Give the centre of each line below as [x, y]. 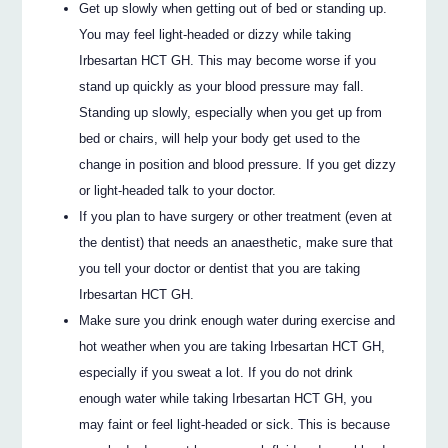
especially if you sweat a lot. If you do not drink [216, 373]
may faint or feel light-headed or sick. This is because [235, 425]
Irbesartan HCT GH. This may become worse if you [228, 61]
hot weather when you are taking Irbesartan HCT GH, [232, 347]
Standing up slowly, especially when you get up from [231, 113]
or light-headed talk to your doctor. [178, 191]
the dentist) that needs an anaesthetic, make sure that [236, 243]
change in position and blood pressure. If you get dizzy [238, 165]
